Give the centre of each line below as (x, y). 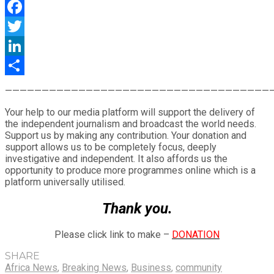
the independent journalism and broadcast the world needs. (131, 124)
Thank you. (137, 208)
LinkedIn (23, 65)
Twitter (20, 45)
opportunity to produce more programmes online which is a (130, 170)
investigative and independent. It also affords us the (116, 158)
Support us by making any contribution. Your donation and (126, 135)
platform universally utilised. (65, 182)
